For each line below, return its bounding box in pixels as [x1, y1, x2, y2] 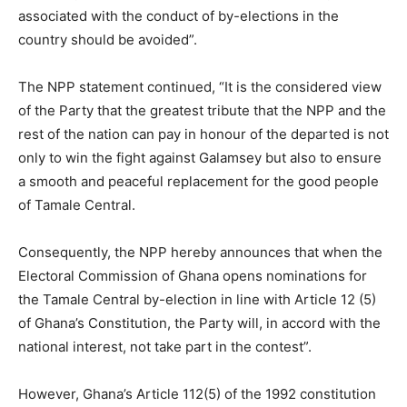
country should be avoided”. [18, 30, 197, 48]
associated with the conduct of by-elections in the [18, 6, 339, 25]
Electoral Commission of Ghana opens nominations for [18, 266, 367, 284]
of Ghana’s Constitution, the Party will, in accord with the [18, 313, 381, 332]
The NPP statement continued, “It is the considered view [18, 77, 382, 95]
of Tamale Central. [18, 195, 135, 213]
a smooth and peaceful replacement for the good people [18, 172, 379, 190]
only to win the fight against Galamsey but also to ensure [18, 148, 382, 166]
